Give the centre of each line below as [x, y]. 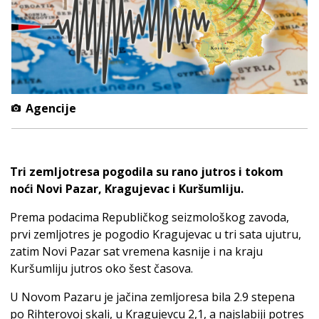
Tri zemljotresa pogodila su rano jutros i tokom [147, 171]
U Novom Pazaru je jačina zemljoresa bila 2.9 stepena [152, 297]
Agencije [49, 108]
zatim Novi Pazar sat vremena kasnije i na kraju [136, 251]
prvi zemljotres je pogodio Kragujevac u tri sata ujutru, [156, 234]
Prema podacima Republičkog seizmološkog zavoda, [150, 217]
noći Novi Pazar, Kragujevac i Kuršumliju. [127, 188]
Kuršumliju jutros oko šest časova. [101, 268]
